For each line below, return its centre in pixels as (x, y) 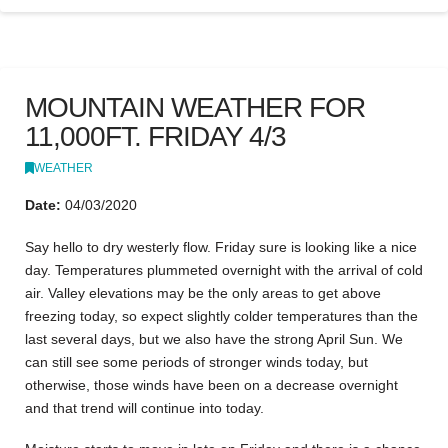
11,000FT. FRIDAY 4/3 (156, 136)
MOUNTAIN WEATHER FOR (195, 107)
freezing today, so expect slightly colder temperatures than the (221, 315)
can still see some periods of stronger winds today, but (196, 361)
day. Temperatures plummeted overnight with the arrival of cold (224, 269)
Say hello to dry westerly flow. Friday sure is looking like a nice (221, 246)
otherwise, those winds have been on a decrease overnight (211, 384)
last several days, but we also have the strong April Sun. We (214, 338)
